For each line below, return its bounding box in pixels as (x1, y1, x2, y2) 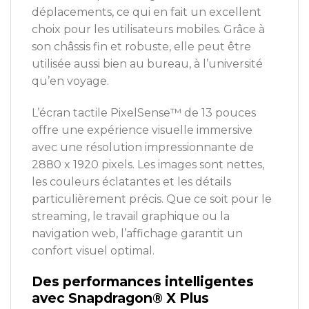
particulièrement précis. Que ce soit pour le (32, 192, 272, 206)
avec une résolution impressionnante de (32, 140, 254, 154)
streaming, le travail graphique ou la (32, 209, 230, 223)
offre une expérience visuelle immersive (32, 123, 252, 137)
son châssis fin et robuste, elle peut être (32, 39, 251, 53)
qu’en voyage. (32, 74, 109, 88)
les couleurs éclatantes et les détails (32, 175, 231, 188)
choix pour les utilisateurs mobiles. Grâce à (32, 22, 265, 36)
